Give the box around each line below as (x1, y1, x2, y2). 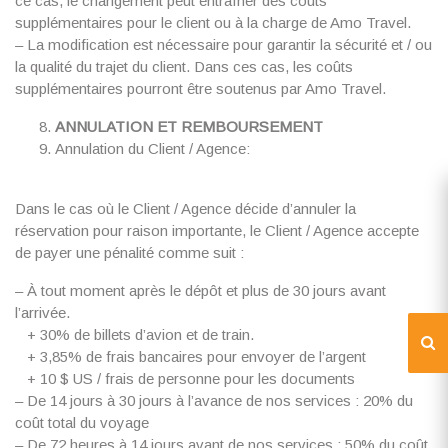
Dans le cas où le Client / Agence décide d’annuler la (15, 200, 356, 217)
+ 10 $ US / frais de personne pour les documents (15, 370, 355, 387)
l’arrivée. (15, 304, 70, 321)
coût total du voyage (15, 414, 149, 431)
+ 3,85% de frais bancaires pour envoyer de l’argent (15, 348, 366, 365)
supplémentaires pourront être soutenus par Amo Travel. (15, 80, 386, 97)
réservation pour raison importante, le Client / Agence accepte (15, 222, 419, 239)
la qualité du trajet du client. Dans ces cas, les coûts (15, 58, 353, 75)
